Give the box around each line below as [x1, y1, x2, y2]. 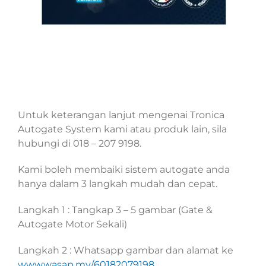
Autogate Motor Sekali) [18, 218, 127, 230]
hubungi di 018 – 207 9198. [18, 137, 141, 149]
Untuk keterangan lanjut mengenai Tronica [18, 109, 224, 121]
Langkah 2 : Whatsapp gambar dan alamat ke [18, 244, 233, 256]
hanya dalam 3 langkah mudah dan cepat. [18, 178, 217, 189]
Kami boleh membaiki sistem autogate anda [18, 163, 230, 175]
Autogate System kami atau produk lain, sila [18, 123, 227, 135]
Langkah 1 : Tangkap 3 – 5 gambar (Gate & [18, 204, 213, 216]
